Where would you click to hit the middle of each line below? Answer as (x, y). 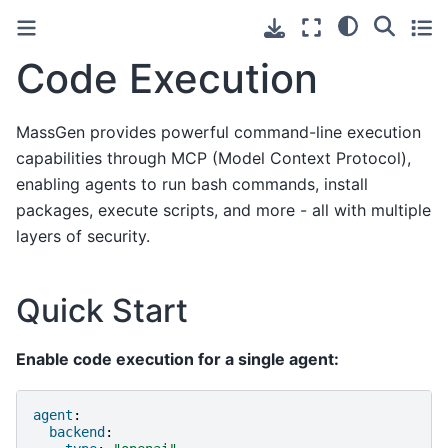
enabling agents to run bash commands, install (192, 183)
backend (77, 431)
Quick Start (102, 310)
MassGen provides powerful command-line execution (218, 131)
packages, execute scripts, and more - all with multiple (223, 209)
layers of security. (83, 235)
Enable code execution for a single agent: (177, 358)
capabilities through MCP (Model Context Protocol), (213, 157)
